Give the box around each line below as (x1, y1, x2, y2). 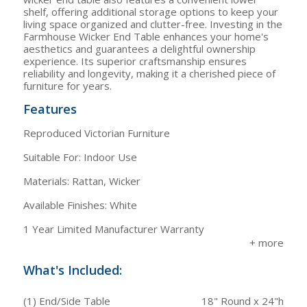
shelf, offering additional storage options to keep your (23, 5, 278, 19)
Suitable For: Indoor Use (23, 150, 137, 164)
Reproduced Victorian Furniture (23, 126, 170, 140)
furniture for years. (23, 79, 112, 93)
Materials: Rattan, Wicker (23, 174, 140, 188)
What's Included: (23, 262, 122, 278)
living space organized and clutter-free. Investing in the (23, 17, 282, 31)
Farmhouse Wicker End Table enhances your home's (23, 29, 269, 43)
